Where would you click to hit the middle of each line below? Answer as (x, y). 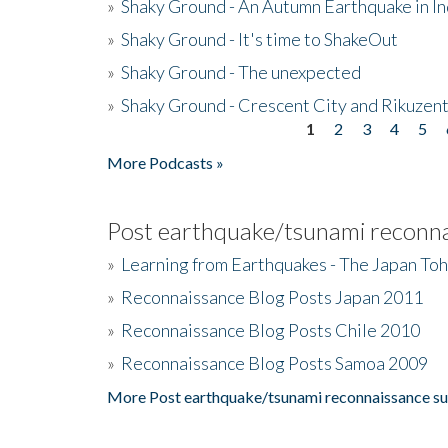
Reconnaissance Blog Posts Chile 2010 (270, 329)
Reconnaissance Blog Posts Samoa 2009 (274, 362)
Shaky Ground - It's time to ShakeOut (259, 38)
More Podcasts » (165, 162)
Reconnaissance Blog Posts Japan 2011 (272, 296)
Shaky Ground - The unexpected (241, 71)
